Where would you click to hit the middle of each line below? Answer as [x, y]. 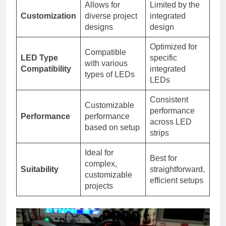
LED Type [39, 58]
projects [99, 186]
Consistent [169, 100]
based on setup [112, 128]
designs [99, 27]
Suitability [40, 169]
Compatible [105, 52]
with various [106, 64]
